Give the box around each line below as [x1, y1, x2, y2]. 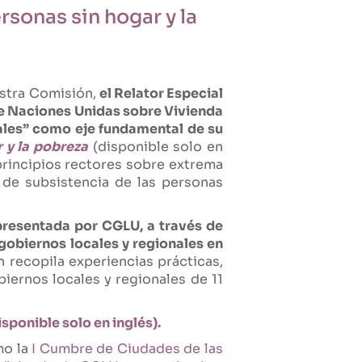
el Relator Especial [99, 85, 224, 103]
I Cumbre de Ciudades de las [32, 340, 224, 358]
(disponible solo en [88, 138, 224, 156]
